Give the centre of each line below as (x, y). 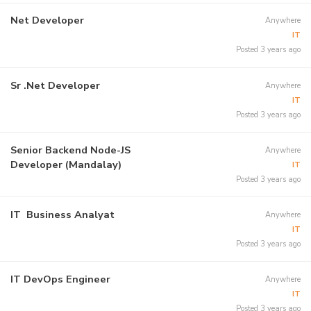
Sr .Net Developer (55, 85)
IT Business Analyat (62, 214)
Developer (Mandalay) (66, 164)
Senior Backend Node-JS (70, 150)
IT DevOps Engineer (60, 279)
